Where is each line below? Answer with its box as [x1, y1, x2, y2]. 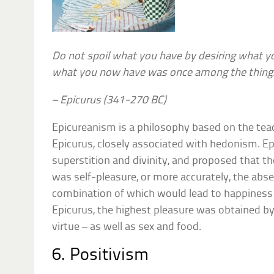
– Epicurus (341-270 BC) [52, 94, 167, 106]
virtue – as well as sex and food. [52, 221, 202, 233]
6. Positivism [52, 246, 149, 264]
